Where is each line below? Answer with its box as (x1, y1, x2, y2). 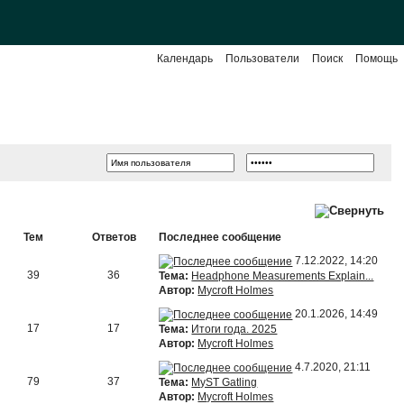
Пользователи (225, 52, 299, 65)
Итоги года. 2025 (191, 322, 278, 335)
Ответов (91, 230, 136, 243)
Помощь (355, 52, 398, 65)
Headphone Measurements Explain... (191, 269, 374, 282)
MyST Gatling (191, 375, 258, 389)
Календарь (157, 52, 213, 65)
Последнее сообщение (159, 230, 282, 243)
